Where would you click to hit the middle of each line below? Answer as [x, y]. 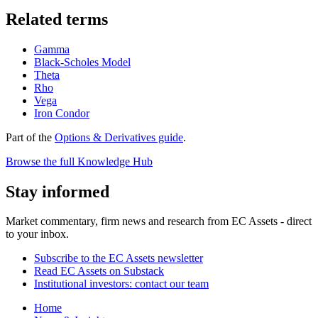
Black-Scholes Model [82, 62]
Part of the [30, 137]
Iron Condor [62, 113]
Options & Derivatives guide [119, 137]
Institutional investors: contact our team [121, 284]
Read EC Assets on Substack [99, 271]
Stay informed [57, 191]
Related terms [57, 19]
